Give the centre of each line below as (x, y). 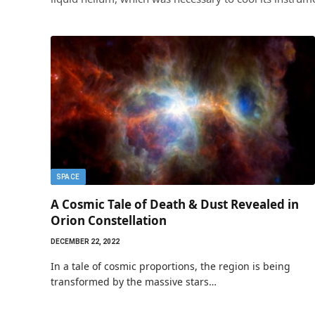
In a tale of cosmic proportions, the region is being (171, 266)
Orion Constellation (109, 220)
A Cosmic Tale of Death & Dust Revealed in (175, 204)
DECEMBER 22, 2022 (85, 241)
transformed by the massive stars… (134, 281)
